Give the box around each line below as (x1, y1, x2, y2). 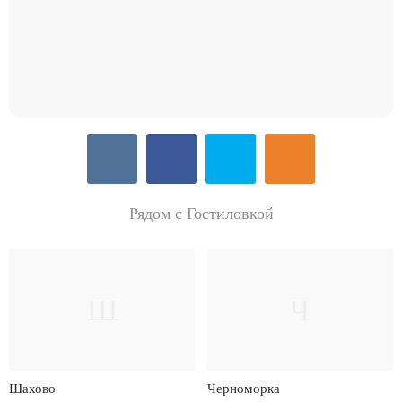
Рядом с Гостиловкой (128, 204, 274, 223)
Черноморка (206, 381, 280, 397)
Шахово (9, 381, 57, 397)
